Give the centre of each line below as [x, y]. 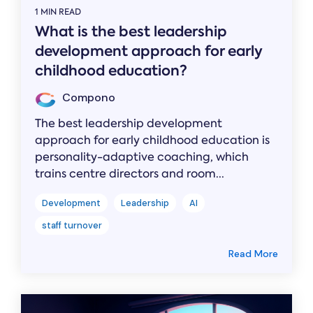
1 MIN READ [58, 12]
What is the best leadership [131, 32]
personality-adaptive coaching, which [142, 157]
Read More [253, 254]
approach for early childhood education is [152, 140]
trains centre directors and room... [130, 174]
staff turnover [72, 226]
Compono [87, 98]
